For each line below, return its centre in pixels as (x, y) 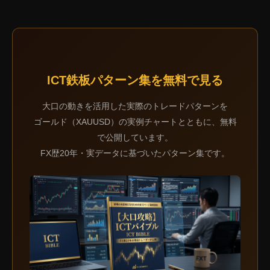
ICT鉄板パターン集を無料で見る (135, 80)
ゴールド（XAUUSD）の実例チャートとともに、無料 (135, 122)
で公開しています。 (135, 138)
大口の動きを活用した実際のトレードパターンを (135, 106)
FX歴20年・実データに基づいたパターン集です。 (135, 153)
